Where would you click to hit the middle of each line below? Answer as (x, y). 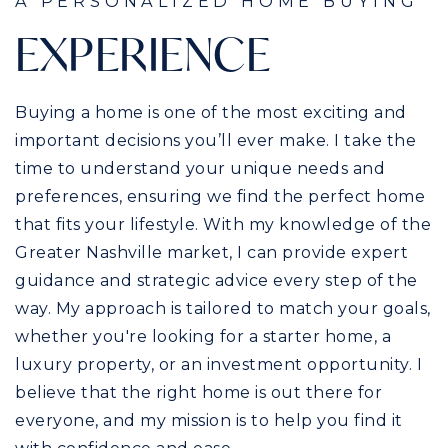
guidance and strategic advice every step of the (216, 280)
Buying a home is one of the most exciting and (211, 112)
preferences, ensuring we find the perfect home (220, 196)
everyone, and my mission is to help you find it (209, 420)
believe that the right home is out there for (198, 392)
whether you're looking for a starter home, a (203, 336)
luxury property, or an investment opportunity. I (218, 364)
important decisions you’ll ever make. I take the (215, 140)
